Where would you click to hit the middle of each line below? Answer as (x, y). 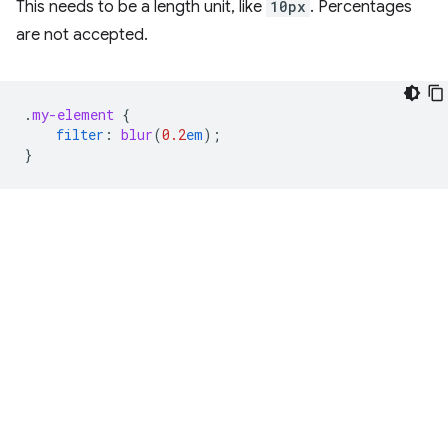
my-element (73, 114)
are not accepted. (82, 35)
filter (80, 134)
